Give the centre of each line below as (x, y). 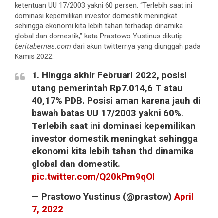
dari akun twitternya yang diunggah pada (136, 46)
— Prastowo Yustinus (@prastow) (103, 196)
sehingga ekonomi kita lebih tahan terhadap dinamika (99, 26)
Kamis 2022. (34, 56)
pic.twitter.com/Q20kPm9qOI (93, 176)
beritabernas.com (43, 46)
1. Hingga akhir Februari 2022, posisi (109, 75)
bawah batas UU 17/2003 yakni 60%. (108, 113)
